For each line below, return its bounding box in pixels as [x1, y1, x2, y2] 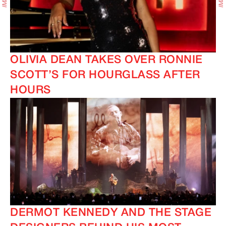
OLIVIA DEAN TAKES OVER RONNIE [10, 55, 203, 66]
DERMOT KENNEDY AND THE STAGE [10, 208, 211, 218]
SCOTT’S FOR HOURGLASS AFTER [10, 70, 200, 81]
